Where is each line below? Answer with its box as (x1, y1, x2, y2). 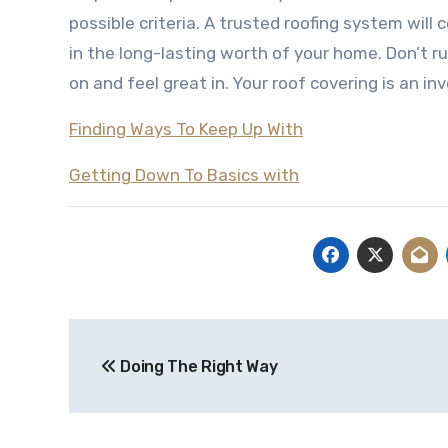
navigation (68, 363, 229, 395)
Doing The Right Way (116, 357, 278, 376)
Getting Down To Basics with (69, 165, 299, 185)
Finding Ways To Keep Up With (69, 119, 303, 139)
